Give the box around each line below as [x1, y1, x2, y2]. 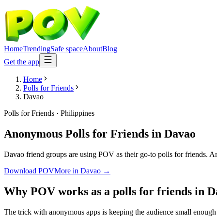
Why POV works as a [4, 185, 113, 198]
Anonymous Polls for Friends [4, 127, 149, 140]
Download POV [4, 166, 54, 175]
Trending [23, 45, 50, 53]
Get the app [4, 58, 39, 66]
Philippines [61, 109, 94, 117]
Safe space [50, 45, 83, 53]
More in [54, 166, 80, 175]
